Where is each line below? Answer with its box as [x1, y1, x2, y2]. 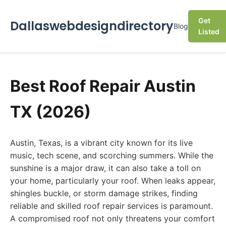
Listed [198, 27, 219, 36]
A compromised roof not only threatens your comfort [10, 213, 215, 223]
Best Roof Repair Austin [10, 76, 196, 96]
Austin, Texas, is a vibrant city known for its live [10, 138, 193, 148]
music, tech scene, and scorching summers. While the [10, 150, 213, 160]
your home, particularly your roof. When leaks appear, [10, 176, 215, 186]
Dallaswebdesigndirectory [10, 18, 174, 34]
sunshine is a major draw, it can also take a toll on [10, 163, 201, 173]
